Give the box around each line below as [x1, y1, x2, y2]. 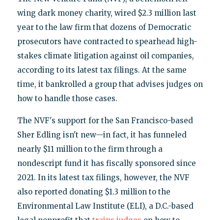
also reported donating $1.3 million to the [17, 187, 170, 197]
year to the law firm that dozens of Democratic [17, 23, 191, 32]
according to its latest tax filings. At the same [17, 65, 187, 75]
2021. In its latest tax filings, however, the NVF [17, 173, 190, 183]
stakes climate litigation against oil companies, [17, 51, 194, 61]
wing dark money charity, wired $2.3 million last [17, 8, 196, 18]
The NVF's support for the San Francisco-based [17, 116, 193, 126]
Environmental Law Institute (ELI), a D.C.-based [17, 201, 193, 211]
